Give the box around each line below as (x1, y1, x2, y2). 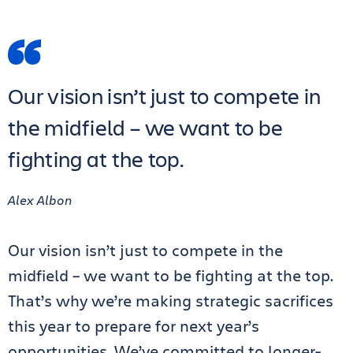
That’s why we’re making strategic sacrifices (8, 289, 333, 311)
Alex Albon (8, 191, 72, 208)
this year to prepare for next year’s (8, 314, 259, 336)
